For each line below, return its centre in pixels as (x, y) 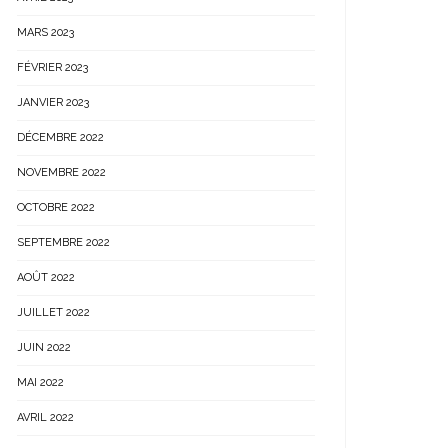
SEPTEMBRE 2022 (63, 242)
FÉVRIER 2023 (52, 67)
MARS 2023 (45, 32)
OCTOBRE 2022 (56, 207)
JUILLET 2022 (53, 312)
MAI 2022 (40, 382)
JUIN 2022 (44, 347)
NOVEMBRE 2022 (61, 172)
